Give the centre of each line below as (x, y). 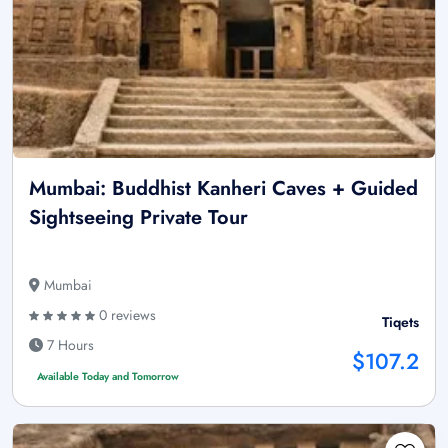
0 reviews (125, 314)
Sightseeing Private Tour (138, 217)
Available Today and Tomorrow (107, 376)
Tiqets (400, 321)
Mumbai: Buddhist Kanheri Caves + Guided (223, 188)
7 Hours (68, 344)
